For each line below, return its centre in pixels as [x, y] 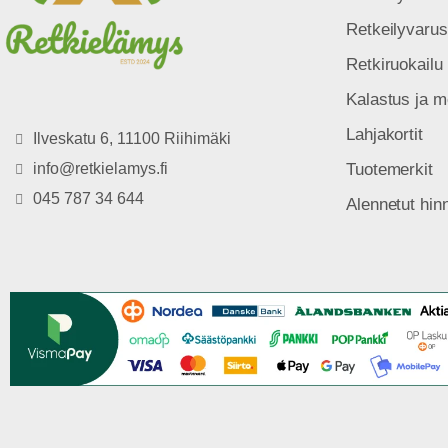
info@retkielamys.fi [100, 168]
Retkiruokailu [394, 64]
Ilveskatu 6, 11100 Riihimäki [131, 138]
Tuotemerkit [389, 169]
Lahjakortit [384, 134]
